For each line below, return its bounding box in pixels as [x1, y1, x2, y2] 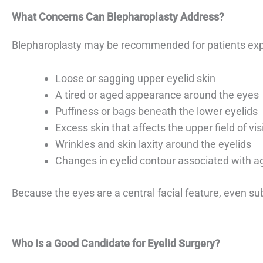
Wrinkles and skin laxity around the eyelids [55, 137, 251, 150]
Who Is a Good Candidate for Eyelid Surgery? [12, 237, 220, 250]
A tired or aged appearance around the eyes [55, 88, 259, 101]
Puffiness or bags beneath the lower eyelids [55, 104, 258, 117]
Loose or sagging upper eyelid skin [55, 72, 215, 85]
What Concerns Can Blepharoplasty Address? [12, 10, 224, 23]
